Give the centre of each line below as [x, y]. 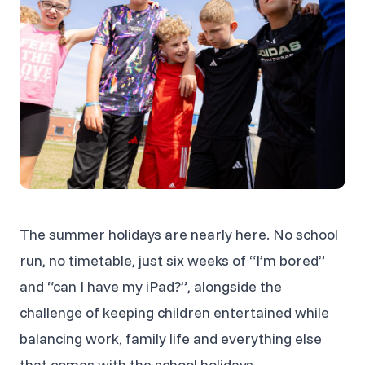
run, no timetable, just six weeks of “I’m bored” [172, 260]
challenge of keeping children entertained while [174, 312]
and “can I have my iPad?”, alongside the [151, 286]
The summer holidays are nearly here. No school [179, 234]
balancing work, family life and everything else [171, 339]
